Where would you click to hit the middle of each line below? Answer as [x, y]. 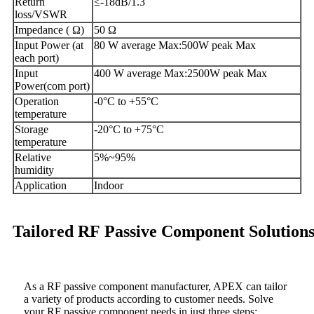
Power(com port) [52, 86]
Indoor [109, 185]
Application [41, 185]
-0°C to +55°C [126, 101]
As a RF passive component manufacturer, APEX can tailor [155, 286]
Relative [33, 157]
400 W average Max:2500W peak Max [180, 73]
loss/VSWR [41, 14]
